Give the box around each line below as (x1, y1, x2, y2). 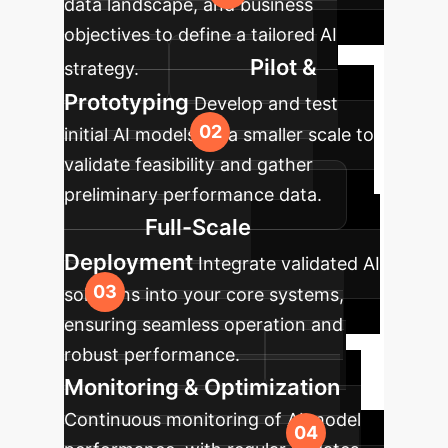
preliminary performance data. (64, 184, 322, 205)
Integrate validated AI (198, 253, 380, 274)
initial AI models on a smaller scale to (64, 124, 374, 145)
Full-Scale (145, 214, 251, 240)
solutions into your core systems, (64, 284, 344, 305)
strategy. (64, 58, 139, 79)
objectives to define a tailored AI (64, 24, 337, 45)
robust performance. (64, 344, 240, 365)
